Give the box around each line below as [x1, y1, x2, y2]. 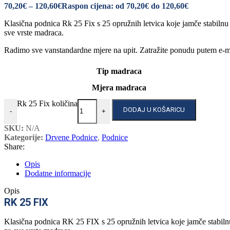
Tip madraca [97, 66, 142, 75]
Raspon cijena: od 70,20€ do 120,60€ [62, 1, 188, 10]
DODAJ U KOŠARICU [123, 106, 185, 114]
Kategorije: [4, 132, 43, 142]
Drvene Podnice [45, 132, 98, 142]
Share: [4, 142, 25, 151]
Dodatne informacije [25, 168, 91, 178]
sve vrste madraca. [4, 28, 64, 37]
